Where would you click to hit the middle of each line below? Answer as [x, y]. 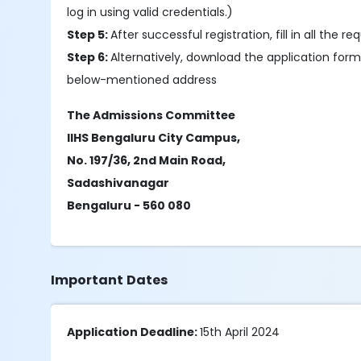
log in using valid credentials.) [150, 12]
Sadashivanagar [118, 183]
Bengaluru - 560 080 [129, 205]
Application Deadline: [134, 332]
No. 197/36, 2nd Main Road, [148, 160]
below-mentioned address [142, 80]
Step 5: [89, 35]
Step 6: [89, 57]
